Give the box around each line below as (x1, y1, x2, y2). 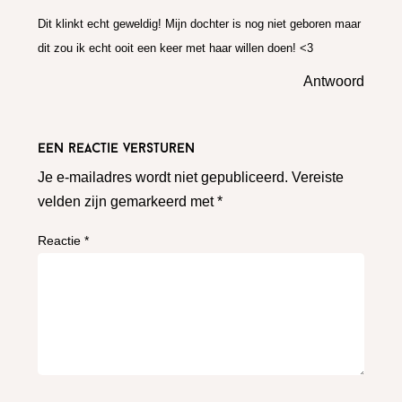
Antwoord (302, 73, 364, 89)
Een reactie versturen (38, 142, 196, 156)
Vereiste (292, 169, 345, 185)
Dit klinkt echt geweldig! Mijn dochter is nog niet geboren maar (38, 16, 362, 31)
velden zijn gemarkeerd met (38, 193, 218, 209)
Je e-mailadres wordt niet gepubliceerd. (38, 169, 289, 185)
